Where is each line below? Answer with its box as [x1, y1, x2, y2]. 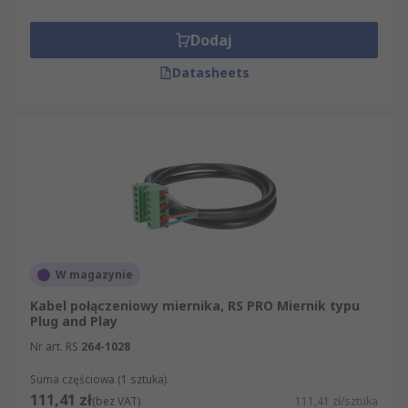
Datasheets [171, 64, 250, 81]
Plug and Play [30, 312, 117, 330]
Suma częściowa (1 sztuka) [30, 372, 167, 387]
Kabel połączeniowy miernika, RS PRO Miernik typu [30, 297, 360, 314]
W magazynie [56, 267, 133, 282]
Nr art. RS [30, 339, 78, 354]
